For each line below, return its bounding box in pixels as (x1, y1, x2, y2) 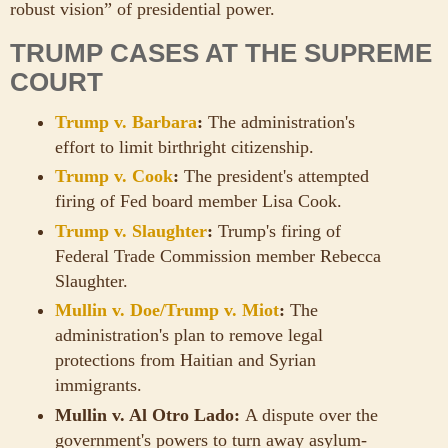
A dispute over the (245, 404, 378, 425)
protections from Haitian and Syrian (55, 350, 316, 371)
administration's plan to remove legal (55, 325, 323, 346)
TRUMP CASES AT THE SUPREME (10, 38, 432, 67)
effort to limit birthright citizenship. (55, 136, 314, 157)
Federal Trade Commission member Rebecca (55, 245, 381, 266)
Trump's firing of (213, 220, 341, 241)
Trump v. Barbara (55, 111, 197, 132)
